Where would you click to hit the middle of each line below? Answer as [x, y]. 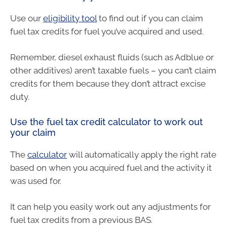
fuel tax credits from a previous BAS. [81, 220]
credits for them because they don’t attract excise [108, 84]
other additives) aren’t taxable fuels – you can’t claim [113, 71]
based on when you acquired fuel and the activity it [111, 167]
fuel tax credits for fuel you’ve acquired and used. [107, 31]
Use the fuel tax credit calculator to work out [106, 122]
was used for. [36, 181]
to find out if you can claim [150, 18]
